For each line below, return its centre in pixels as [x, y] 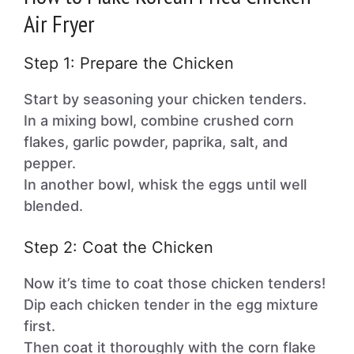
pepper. [50, 163]
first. [40, 326]
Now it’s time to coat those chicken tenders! [175, 283]
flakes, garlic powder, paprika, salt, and [156, 142]
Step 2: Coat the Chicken [119, 247]
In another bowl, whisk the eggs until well [165, 185]
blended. [53, 206]
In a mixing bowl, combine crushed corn [159, 121]
